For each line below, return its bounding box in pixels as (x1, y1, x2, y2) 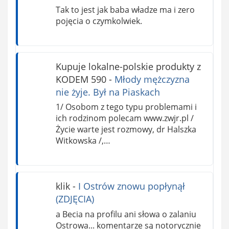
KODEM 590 (55, 73, 106, 85)
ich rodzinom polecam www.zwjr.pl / (55, 112, 194, 124)
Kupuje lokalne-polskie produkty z (55, 60, 201, 73)
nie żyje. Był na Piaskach (55, 85, 160, 98)
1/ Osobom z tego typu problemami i (55, 101, 197, 113)
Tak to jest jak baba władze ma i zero (55, 4, 195, 15)
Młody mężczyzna (114, 73, 190, 85)
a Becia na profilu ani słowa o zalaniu (55, 209, 196, 220)
